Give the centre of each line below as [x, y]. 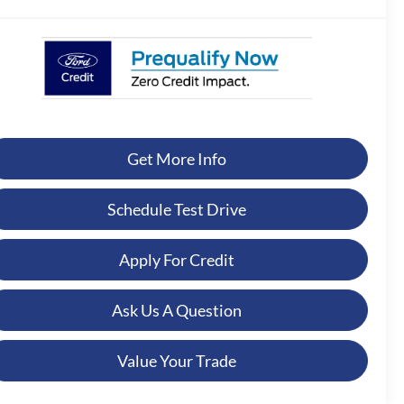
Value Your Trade [176, 361]
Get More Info [176, 159]
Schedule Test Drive [176, 210]
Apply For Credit [176, 260]
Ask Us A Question [176, 311]
